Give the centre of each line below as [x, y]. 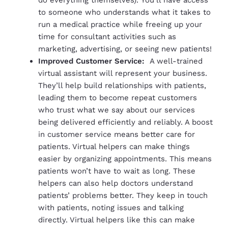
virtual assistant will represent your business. [123, 73]
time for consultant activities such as [107, 36]
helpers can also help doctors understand [116, 183]
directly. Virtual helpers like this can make [117, 220]
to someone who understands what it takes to [124, 12]
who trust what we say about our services [117, 110]
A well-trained [176, 61]
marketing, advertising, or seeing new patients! [125, 49]
